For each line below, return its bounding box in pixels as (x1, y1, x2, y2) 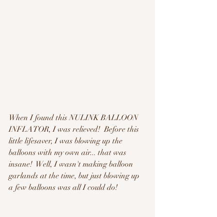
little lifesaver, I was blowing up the (9, 136, 124, 146)
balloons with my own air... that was (9, 148, 128, 158)
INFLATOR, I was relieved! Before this (9, 124, 141, 135)
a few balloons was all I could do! (9, 183, 118, 193)
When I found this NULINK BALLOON (9, 113, 140, 123)
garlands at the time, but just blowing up (9, 171, 141, 181)
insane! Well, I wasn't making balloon (9, 159, 135, 170)
